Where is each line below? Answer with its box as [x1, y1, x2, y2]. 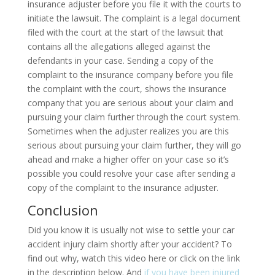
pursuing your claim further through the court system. [27, 110, 240, 123]
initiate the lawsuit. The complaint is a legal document [27, 12, 241, 24]
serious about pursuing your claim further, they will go [27, 139, 241, 151]
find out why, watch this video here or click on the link [27, 252, 240, 264]
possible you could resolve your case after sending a [27, 167, 236, 179]
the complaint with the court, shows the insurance [27, 82, 227, 95]
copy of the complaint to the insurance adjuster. [27, 181, 219, 193]
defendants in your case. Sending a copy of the [27, 54, 214, 66]
